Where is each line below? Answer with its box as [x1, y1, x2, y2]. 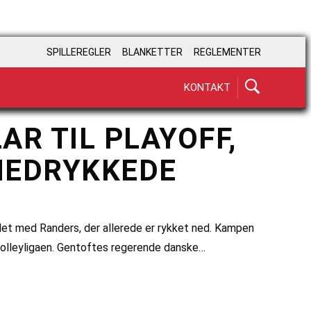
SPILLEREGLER [47, 47, 111, 58]
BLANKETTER [122, 47, 183, 58]
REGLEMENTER [194, 47, 261, 58]
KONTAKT [184, 81, 230, 94]
